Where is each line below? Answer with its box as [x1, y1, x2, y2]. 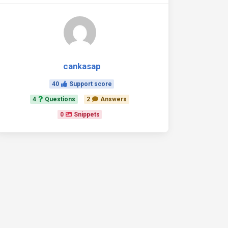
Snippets [73, 111, 100, 118]
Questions [45, 96, 76, 103]
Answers [100, 96, 127, 103]
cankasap [63, 61, 101, 71]
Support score [69, 80, 112, 88]
